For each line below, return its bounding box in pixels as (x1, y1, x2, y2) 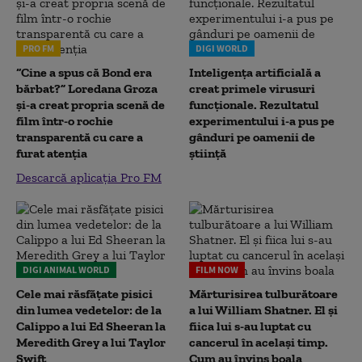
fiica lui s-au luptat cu (189, 318, 311, 334)
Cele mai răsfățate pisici (16, 286, 153, 301)
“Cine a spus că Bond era (16, 65, 152, 80)
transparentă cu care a (16, 129, 143, 145)
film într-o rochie (16, 113, 113, 128)
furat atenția (16, 145, 87, 161)
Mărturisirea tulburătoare (189, 286, 338, 301)
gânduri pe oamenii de (189, 129, 315, 145)
